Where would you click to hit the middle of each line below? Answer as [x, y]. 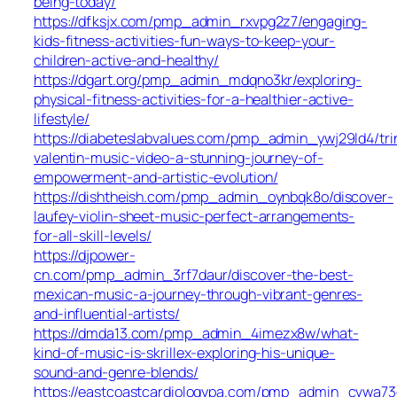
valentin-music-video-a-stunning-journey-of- [179, 158]
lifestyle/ [62, 119]
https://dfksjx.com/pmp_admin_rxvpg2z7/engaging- [201, 22]
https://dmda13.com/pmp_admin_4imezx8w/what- [196, 334]
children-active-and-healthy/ [127, 61]
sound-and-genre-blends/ [116, 373]
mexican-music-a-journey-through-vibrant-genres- [198, 295]
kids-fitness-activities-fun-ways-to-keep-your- [185, 41]
